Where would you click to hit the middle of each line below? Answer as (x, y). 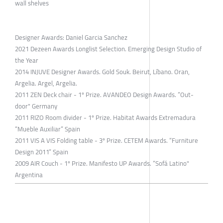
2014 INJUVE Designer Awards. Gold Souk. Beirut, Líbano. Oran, (102, 71)
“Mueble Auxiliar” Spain (48, 129)
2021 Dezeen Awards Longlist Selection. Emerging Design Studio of (108, 49)
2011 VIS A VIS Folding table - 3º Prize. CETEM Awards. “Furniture (107, 140)
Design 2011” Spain (42, 152)
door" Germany (36, 106)
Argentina (29, 174)
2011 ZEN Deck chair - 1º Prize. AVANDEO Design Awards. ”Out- (104, 94)
